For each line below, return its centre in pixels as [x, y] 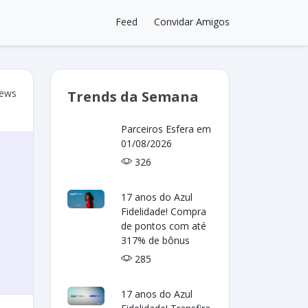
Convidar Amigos [192, 22]
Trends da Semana [133, 97]
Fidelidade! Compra [164, 211]
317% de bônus [156, 240]
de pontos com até [164, 226]
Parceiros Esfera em [166, 129]
